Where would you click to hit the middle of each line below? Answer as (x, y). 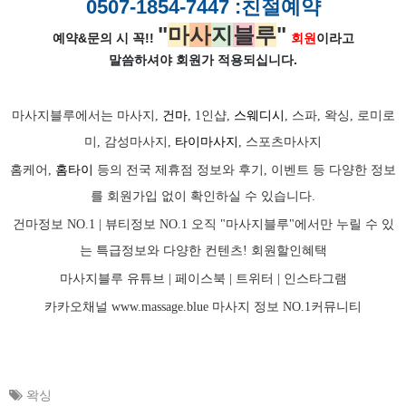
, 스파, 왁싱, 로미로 (339, 115)
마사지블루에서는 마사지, (87, 115)
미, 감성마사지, (130, 141)
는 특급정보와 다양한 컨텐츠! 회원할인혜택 (203, 250)
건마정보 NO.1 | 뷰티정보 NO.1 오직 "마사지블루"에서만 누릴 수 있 (203, 224)
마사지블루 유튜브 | (117, 278)
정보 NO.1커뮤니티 (306, 307)
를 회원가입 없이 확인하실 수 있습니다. (203, 196)
